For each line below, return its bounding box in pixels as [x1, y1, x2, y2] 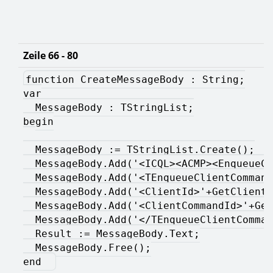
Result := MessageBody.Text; [23, 227, 200, 239]
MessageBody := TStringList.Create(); [23, 143, 255, 155]
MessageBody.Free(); [23, 241, 151, 253]
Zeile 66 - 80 [23, 48, 78, 62]
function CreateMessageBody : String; [26, 73, 245, 85]
